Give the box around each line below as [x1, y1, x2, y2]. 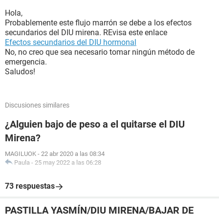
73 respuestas [5, 181, 55, 191]
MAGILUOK [5, 150, 36, 157]
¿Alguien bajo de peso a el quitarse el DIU [5, 118, 185, 130]
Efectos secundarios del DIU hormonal [5, 38, 136, 47]
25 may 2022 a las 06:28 [35, 159, 101, 166]
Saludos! [5, 67, 35, 76]
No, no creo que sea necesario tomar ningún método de [5, 47, 195, 57]
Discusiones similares [5, 101, 69, 109]
